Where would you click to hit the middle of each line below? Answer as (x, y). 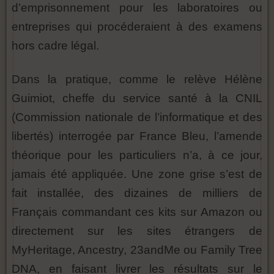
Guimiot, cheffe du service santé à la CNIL (137, 98)
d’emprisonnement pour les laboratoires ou (137, 8)
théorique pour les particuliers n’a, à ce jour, (137, 155)
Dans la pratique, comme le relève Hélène (137, 79)
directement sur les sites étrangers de (137, 231)
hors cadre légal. (55, 46)
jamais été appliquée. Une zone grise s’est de (137, 174)
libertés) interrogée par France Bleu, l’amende (137, 136)
